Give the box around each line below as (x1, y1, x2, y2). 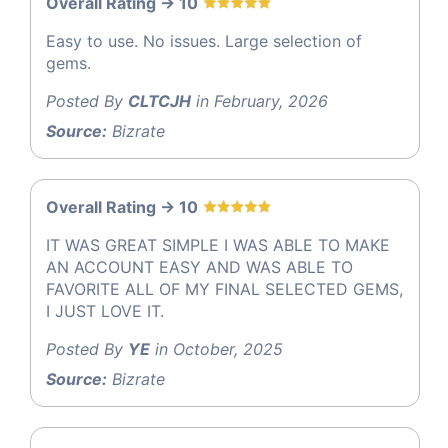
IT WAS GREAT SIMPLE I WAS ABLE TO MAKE (46, 234, 390, 255)
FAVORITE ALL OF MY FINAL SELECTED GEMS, (46, 278, 403, 299)
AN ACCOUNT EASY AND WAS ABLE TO (46, 256, 353, 277)
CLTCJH (128, 90, 191, 111)
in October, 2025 (150, 338, 283, 359)
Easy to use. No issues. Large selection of (46, 30, 362, 51)
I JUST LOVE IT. (46, 300, 164, 321)
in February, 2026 (191, 90, 328, 111)
